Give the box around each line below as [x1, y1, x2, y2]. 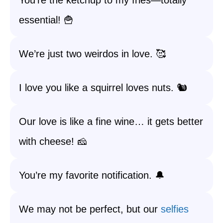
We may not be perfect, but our [19, 204, 161, 215]
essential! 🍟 [19, 14, 74, 25]
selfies [161, 204, 189, 215]
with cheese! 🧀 [19, 136, 87, 147]
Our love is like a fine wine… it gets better [19, 116, 203, 127]
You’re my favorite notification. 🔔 [19, 170, 165, 181]
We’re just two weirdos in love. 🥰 [19, 48, 166, 59]
